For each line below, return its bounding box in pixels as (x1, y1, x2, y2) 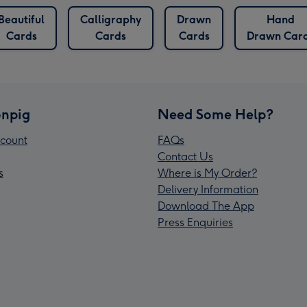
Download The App (158, 199, 254, 213)
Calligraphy (80, 13, 141, 27)
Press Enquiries (158, 216, 233, 230)
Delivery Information (158, 183, 258, 197)
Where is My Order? (158, 167, 257, 180)
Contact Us (158, 150, 213, 164)
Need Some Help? (158, 106, 273, 123)
